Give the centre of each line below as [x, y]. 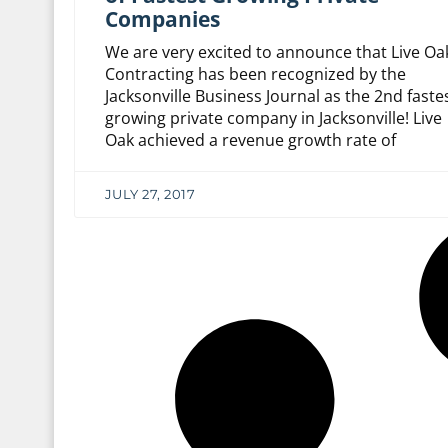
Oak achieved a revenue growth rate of [250, 140]
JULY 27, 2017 [150, 195]
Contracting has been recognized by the [255, 74]
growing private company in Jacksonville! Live [273, 118]
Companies [162, 19]
